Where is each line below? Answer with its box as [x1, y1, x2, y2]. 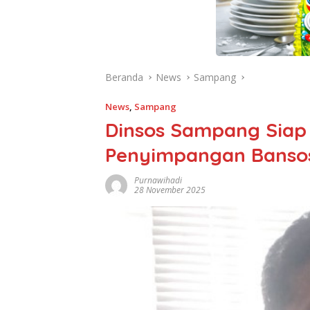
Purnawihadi [134, 174, 182, 186]
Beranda [105, 70, 143, 84]
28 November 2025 [134, 183, 206, 196]
